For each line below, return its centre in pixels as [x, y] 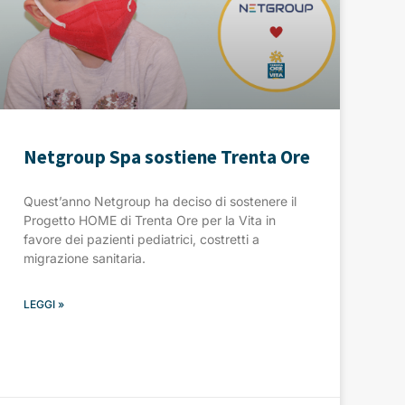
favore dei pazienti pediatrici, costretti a [141, 239]
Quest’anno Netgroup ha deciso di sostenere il [160, 201]
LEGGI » [44, 304]
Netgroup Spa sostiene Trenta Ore [167, 156]
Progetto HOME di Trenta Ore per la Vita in [150, 220]
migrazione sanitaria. [85, 258]
